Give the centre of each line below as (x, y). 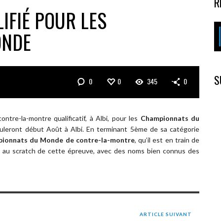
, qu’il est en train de (167, 140)
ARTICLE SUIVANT (166, 214)
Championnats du (170, 118)
